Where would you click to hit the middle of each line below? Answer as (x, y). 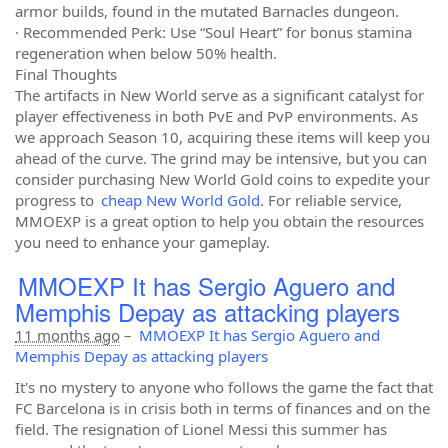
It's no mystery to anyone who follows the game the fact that (224, 387)
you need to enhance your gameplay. (142, 242)
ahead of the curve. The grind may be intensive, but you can (221, 158)
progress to (56, 200)
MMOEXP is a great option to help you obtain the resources (219, 221)
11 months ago (67, 335)
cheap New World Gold (180, 200)
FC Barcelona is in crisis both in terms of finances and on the (222, 408)
